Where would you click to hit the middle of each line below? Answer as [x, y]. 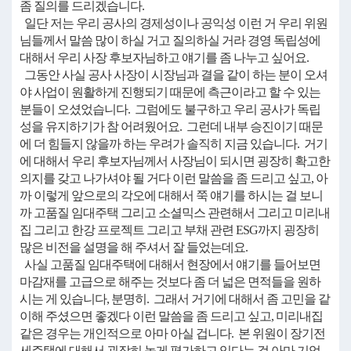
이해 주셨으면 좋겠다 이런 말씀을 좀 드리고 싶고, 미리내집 [171, 316]
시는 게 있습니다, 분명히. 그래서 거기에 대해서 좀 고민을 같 [175, 299]
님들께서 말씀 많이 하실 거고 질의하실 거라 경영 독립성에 [170, 40]
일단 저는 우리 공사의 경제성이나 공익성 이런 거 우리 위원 [174, 23]
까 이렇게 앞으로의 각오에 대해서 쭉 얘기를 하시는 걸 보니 [171, 195]
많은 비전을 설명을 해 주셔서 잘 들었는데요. [134, 247]
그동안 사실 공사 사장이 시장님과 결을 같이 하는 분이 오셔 [174, 75]
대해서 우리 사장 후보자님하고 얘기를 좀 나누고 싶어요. [164, 58]
